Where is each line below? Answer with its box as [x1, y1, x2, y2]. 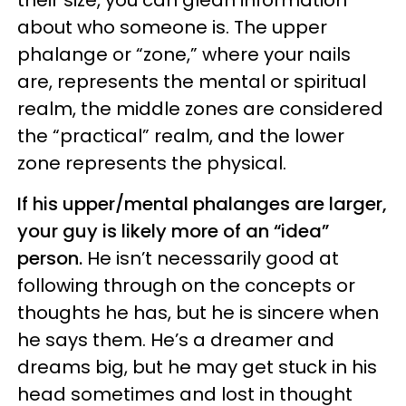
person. [17, 246, 87, 272]
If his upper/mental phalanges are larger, [17, 191, 387, 217]
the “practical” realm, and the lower [17, 123, 344, 150]
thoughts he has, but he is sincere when [17, 300, 379, 326]
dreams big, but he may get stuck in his [17, 354, 377, 381]
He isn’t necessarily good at [87, 246, 339, 272]
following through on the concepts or [17, 273, 355, 299]
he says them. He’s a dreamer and [17, 327, 334, 353]
